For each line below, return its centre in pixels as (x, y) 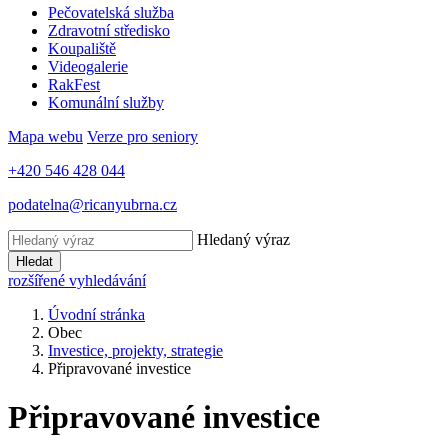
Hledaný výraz (243, 239)
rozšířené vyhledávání (77, 280)
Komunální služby (106, 102)
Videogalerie (88, 66)
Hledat (34, 261)
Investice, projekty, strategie (135, 350)
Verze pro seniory (142, 136)
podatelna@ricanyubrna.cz (92, 204)
